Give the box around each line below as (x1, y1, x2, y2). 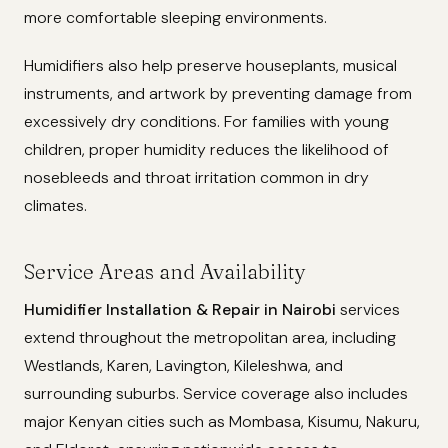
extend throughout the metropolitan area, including (24, 326, 396, 348)
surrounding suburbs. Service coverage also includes (24, 382, 408, 404)
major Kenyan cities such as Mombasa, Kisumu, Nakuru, (24, 410, 420, 432)
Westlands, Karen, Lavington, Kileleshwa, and (24, 354, 343, 376)
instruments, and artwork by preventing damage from (24, 82, 412, 104)
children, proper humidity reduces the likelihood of (24, 138, 389, 160)
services (336, 298, 400, 320)
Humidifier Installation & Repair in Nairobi (24, 298, 336, 320)
